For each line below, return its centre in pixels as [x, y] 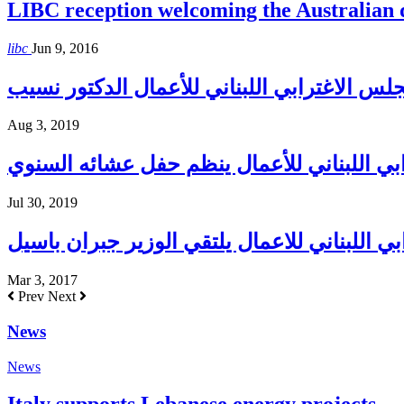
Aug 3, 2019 [43, 125]
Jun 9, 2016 [65, 48]
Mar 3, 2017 [42, 280]
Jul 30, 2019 [42, 203]
